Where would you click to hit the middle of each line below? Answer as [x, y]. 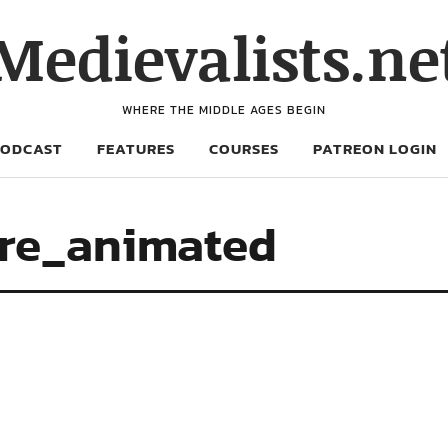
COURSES [244, 148]
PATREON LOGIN [375, 148]
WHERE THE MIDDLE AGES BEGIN [224, 110]
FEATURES [136, 148]
